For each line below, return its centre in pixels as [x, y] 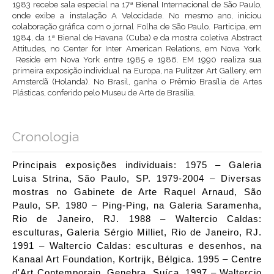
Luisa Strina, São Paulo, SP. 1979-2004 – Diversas [137, 179]
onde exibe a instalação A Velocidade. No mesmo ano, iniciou [137, 16]
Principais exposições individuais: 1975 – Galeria [137, 165]
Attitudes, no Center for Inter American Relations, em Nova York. [137, 49]
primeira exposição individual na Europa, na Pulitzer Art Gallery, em [137, 71]
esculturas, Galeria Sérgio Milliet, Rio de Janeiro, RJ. [137, 233]
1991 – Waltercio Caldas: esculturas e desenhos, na [137, 246]
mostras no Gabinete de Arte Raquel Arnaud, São [137, 192]
